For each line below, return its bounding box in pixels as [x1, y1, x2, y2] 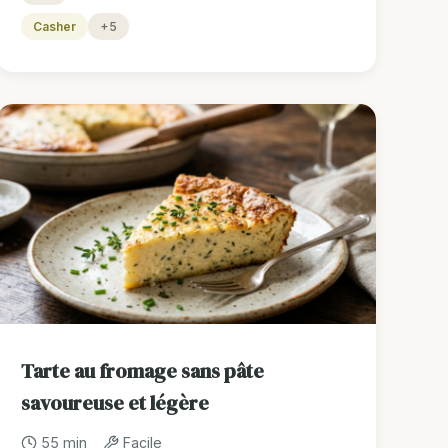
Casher [33, 19, 77, 35]
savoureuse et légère [21, 389, 210, 418]
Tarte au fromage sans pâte [21, 357, 265, 386]
